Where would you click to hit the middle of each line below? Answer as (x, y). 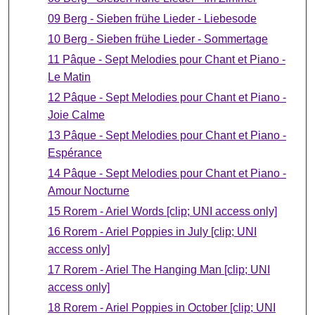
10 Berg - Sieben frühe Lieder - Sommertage (157, 39)
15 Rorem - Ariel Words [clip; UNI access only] (162, 211)
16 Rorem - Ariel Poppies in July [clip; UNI (152, 231)
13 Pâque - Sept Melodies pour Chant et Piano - (167, 135)
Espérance (75, 153)
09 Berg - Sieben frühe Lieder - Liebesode (152, 18)
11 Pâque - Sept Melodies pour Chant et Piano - (166, 59)
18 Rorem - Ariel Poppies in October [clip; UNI (161, 307)
